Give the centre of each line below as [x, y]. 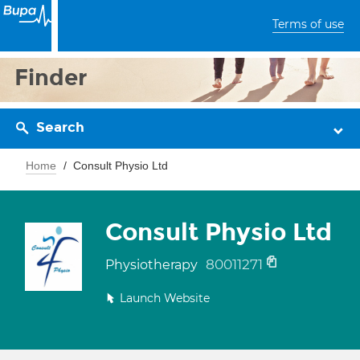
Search [60, 127]
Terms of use [308, 24]
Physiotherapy [153, 265]
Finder [51, 78]
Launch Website [165, 298]
